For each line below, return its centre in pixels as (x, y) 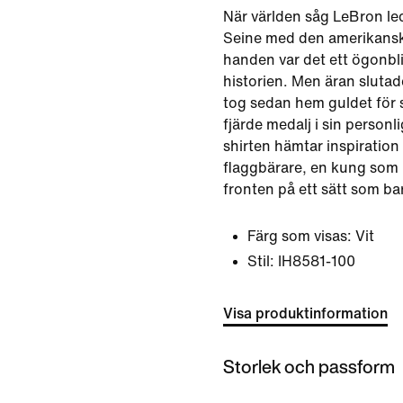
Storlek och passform (309, 366)
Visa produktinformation (305, 313)
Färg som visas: (300, 236)
